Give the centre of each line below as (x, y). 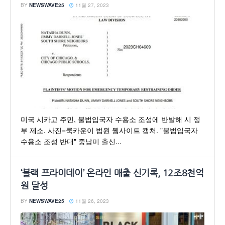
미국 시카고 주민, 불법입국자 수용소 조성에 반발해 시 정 (110, 119)
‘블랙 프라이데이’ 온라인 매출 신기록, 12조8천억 (112, 173)
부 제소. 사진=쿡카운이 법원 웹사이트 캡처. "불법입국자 (109, 130)
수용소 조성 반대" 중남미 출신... (71, 141)
